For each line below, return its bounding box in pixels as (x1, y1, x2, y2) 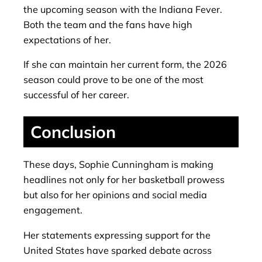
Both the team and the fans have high (23, 19, 192, 31)
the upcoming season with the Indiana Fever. (23, 4, 222, 16)
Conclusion (30, 121, 116, 143)
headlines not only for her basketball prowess (23, 174, 225, 186)
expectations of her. (23, 34, 111, 46)
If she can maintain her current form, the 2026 (23, 58, 227, 71)
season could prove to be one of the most (23, 74, 204, 86)
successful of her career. (23, 89, 129, 101)
